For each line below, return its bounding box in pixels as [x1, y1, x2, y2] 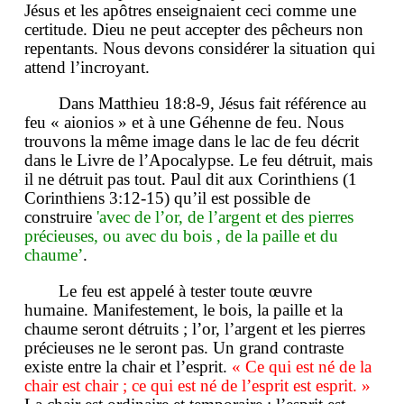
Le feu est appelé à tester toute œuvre [59, 280, 312, 300]
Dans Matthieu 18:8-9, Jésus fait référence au [59, 93, 367, 113]
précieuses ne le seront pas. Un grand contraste [24, 337, 344, 357]
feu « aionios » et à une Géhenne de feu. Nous [24, 112, 344, 132]
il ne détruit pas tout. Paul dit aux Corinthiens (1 [24, 169, 357, 188]
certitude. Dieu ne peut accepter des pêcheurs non [24, 19, 363, 39]
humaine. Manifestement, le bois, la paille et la [24, 299, 343, 319]
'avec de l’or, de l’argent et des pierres [96, 207, 353, 226]
